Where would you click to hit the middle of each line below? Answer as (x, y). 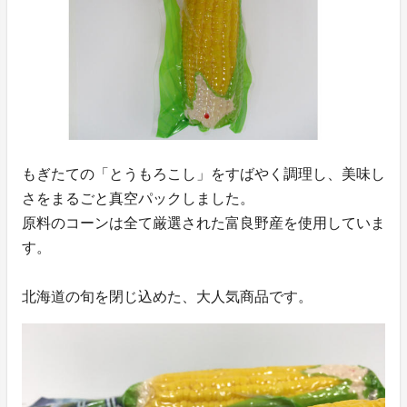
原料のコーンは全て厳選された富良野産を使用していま (203, 223)
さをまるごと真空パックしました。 (138, 199)
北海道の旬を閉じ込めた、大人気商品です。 (167, 297)
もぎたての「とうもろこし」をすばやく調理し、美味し (203, 174)
